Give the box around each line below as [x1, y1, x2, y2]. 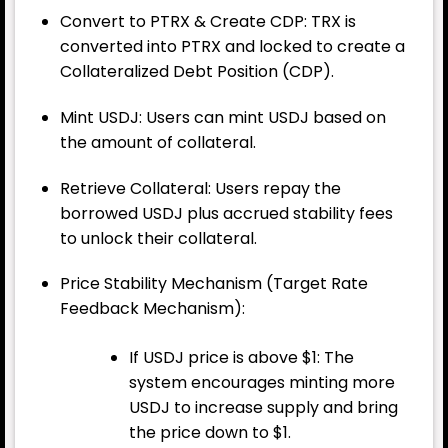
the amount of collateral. [59, 130, 256, 154]
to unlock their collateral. [59, 226, 257, 250]
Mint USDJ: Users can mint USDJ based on [59, 105, 386, 129]
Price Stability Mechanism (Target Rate [59, 272, 368, 296]
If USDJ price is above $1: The [128, 346, 354, 370]
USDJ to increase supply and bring [128, 396, 398, 420]
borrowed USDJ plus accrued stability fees [59, 201, 393, 225]
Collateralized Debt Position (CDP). [59, 59, 334, 83]
